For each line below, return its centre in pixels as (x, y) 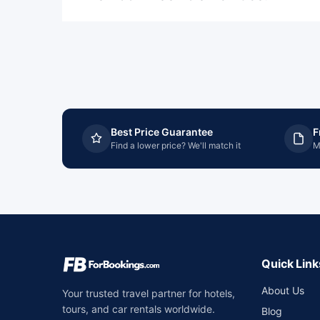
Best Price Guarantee (162, 132)
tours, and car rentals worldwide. (139, 309)
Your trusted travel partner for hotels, (149, 293)
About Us (283, 290)
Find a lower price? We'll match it (176, 145)
